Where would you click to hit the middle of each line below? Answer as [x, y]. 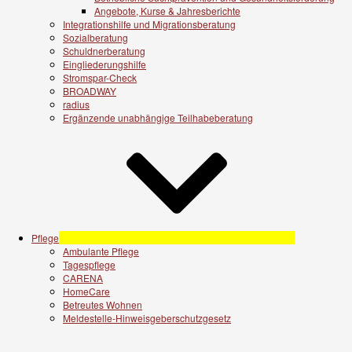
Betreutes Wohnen [103, 304]
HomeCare [86, 291]
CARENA [83, 277]
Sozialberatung [95, 37]
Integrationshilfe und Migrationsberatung [149, 24]
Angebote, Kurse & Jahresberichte [167, 10]
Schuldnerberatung [104, 50]
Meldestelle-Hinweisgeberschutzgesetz [147, 317]
